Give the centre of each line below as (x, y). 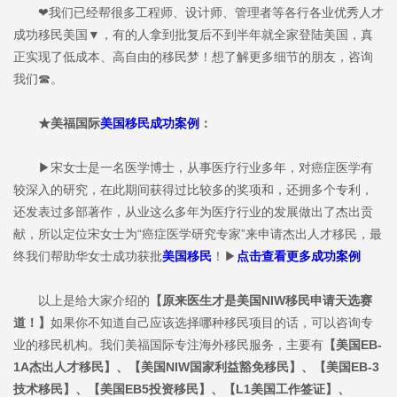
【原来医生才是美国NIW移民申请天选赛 (261, 301)
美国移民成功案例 (150, 124)
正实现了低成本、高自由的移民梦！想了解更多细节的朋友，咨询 (193, 57)
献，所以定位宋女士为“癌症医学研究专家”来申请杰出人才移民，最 (198, 234)
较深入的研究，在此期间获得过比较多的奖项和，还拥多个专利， (193, 190)
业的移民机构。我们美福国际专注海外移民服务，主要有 (168, 345)
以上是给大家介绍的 (82, 301)
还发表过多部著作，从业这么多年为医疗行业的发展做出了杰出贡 (193, 212)
